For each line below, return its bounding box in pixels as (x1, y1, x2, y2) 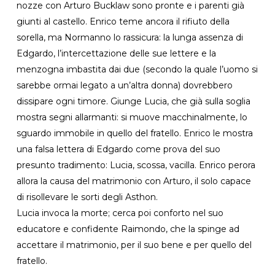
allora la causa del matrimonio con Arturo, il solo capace (16, 175, 251, 187)
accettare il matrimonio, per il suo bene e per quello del (16, 239, 252, 250)
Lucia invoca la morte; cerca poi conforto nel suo (16, 207, 223, 219)
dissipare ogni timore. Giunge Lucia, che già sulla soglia (16, 95, 250, 107)
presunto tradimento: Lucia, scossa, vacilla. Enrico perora (16, 159, 255, 171)
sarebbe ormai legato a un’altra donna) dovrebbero (16, 79, 233, 91)
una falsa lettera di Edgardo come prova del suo (16, 143, 220, 155)
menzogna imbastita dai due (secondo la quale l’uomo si (16, 63, 258, 75)
